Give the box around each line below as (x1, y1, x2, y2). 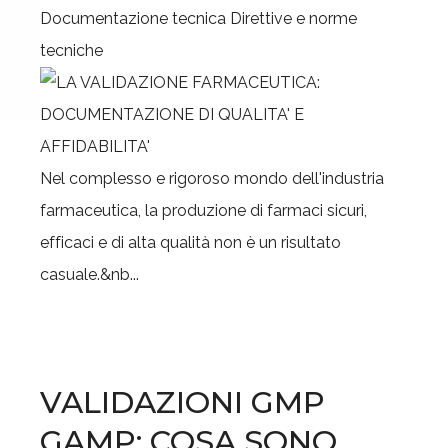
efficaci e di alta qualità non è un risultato (40, 233, 341, 252)
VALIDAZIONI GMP (40, 384, 325, 421)
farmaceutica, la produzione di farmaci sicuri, (40, 201, 367, 220)
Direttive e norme (230, 9, 357, 28)
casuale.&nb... (40, 265, 139, 284)
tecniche (40, 41, 103, 60)
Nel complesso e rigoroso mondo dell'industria (40, 169, 384, 188)
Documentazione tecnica (40, 9, 226, 28)
